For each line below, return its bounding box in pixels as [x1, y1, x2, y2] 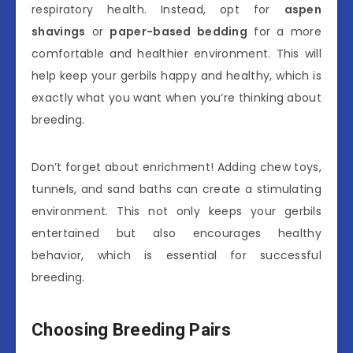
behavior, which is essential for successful [32, 247, 321, 263]
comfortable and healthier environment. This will [32, 45, 321, 61]
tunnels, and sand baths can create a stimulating [32, 180, 321, 197]
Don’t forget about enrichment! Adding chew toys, [32, 158, 321, 175]
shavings [32, 23, 86, 39]
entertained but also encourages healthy [32, 225, 321, 241]
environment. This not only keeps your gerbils [32, 203, 321, 219]
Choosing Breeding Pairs [32, 320, 231, 340]
